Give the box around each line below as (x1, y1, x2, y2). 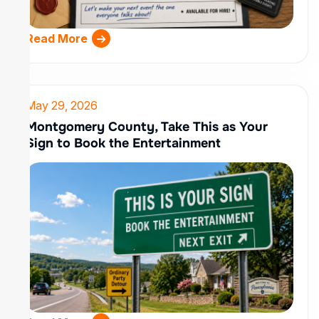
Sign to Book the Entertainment (26, 135, 221, 151)
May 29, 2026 (26, 98, 98, 113)
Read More (26, 31, 88, 46)
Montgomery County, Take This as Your (26, 119, 268, 135)
